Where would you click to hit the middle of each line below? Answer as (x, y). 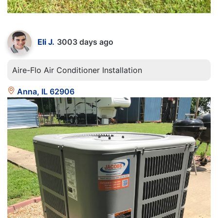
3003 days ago (85, 42)
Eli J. (46, 42)
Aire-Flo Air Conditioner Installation (77, 70)
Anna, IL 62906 (45, 91)
